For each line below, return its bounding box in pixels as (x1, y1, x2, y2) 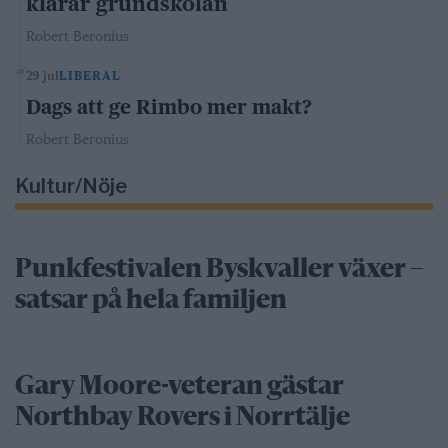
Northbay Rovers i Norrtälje (15, 405, 350, 431)
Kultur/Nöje (15, 174, 127, 198)
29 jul (26, 69, 60, 83)
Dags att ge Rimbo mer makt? (26, 95, 312, 119)
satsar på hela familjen (15, 288, 287, 314)
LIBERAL (59, 69, 122, 83)
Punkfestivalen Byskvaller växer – (15, 257, 424, 283)
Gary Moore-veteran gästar (15, 374, 344, 400)
